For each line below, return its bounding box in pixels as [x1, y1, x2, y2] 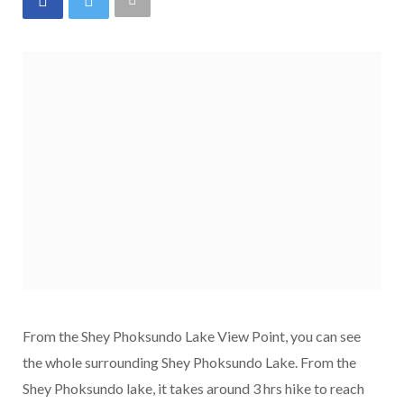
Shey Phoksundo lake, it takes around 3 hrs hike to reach [23, 380, 364, 398]
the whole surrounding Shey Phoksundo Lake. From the [23, 353, 356, 372]
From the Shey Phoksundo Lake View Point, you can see [23, 327, 361, 345]
